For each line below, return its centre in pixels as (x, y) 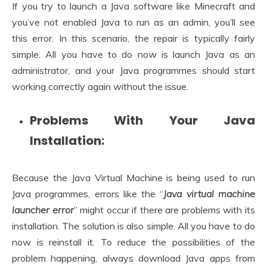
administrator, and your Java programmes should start (133, 70)
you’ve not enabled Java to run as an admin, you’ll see (133, 22)
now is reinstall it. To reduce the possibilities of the (133, 242)
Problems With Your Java (142, 121)
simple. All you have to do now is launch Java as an (133, 54)
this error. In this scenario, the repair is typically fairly (133, 38)
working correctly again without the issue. (100, 86)
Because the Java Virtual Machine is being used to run (133, 178)
